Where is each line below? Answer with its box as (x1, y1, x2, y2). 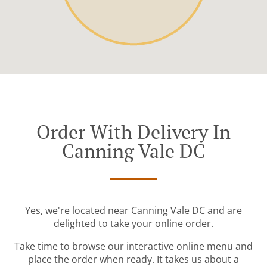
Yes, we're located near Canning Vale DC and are (25, 204, 242, 218)
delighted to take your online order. (54, 217, 213, 231)
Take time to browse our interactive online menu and (14, 240, 253, 253)
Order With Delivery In (36, 119, 231, 145)
